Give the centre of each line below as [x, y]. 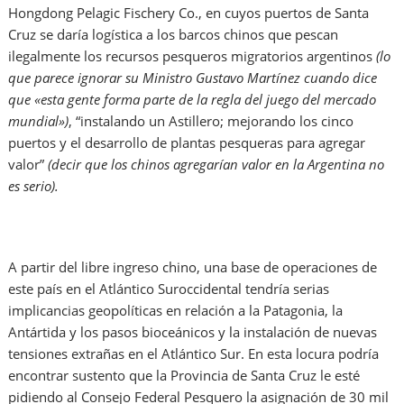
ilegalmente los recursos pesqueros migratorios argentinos [193, 56]
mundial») [39, 121]
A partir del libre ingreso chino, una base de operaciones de [193, 267]
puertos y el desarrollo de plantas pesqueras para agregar [187, 143]
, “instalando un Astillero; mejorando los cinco [211, 121]
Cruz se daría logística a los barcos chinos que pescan [174, 35]
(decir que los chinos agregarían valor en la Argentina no [216, 165]
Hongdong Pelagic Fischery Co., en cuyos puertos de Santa [189, 13]
